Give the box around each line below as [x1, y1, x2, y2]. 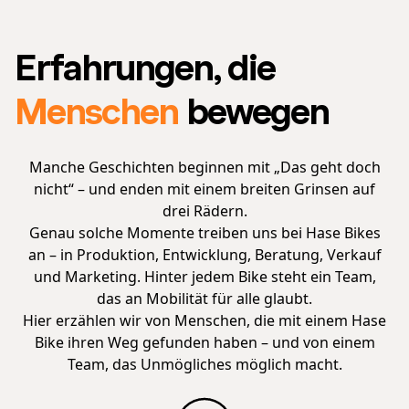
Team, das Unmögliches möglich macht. [67, 354, 342, 375]
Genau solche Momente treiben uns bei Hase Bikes [28, 223, 381, 244]
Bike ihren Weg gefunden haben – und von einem [34, 332, 375, 353]
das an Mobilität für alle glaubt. [97, 288, 312, 309]
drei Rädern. [162, 201, 247, 222]
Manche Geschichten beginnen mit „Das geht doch [28, 157, 381, 178]
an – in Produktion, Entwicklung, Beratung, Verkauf [27, 245, 382, 266]
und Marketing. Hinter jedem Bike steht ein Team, [33, 267, 376, 288]
